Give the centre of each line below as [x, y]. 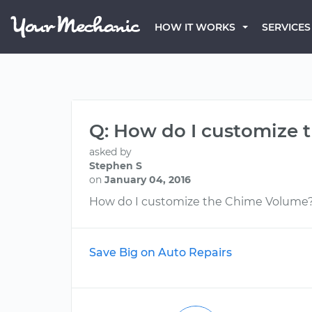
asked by [110, 152]
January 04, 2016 [148, 180]
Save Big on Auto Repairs [161, 252]
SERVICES [286, 27]
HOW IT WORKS [195, 27]
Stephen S [116, 166]
